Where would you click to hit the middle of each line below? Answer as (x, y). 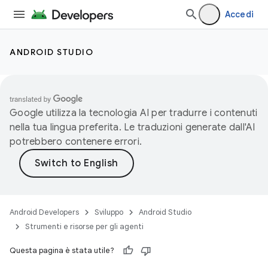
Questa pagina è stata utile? (62, 250)
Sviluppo (109, 212)
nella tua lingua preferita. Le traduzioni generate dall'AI (133, 127)
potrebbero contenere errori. (76, 142)
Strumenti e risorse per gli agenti (84, 226)
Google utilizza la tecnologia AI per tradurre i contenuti (134, 113)
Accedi (239, 14)
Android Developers (44, 212)
